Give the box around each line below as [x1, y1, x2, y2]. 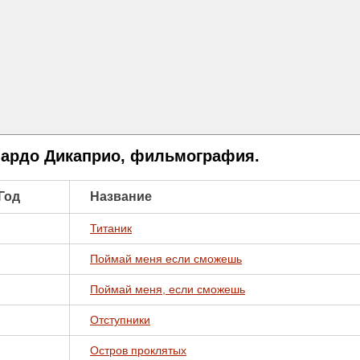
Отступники [90, 313, 150, 326]
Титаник [90, 222, 132, 235]
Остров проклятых [90, 344, 186, 357]
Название [90, 190, 152, 203]
